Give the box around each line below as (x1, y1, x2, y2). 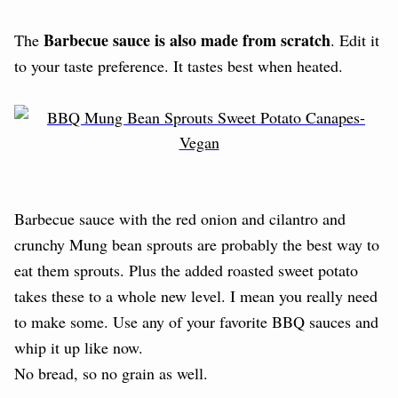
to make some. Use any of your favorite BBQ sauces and (14, 310, 378, 332)
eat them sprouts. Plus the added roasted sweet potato (14, 259, 358, 281)
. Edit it (330, 28, 379, 51)
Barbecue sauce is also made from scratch (44, 28, 330, 52)
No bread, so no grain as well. (14, 362, 208, 384)
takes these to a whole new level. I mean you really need (14, 284, 378, 306)
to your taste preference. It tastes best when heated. (14, 54, 343, 76)
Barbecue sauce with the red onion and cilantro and (14, 207, 346, 229)
